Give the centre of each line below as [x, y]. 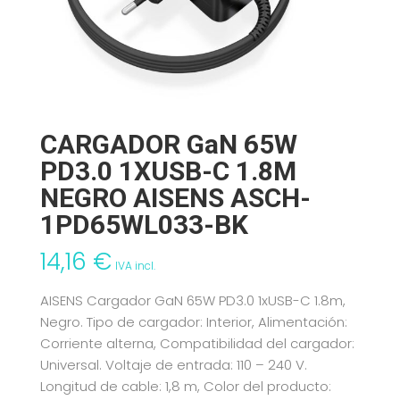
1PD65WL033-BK [144, 225]
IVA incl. [135, 266]
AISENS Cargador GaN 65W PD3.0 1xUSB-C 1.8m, [192, 301]
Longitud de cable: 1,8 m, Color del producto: [185, 387]
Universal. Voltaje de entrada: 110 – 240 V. [173, 365]
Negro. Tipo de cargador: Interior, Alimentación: [193, 322]
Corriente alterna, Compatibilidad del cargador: [197, 344]
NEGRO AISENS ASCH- [175, 198]
